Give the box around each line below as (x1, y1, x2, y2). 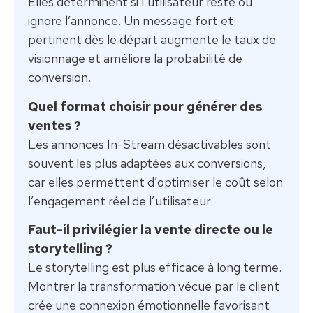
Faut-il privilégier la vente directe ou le (28, 221, 273, 238)
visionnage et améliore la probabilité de (28, 50, 242, 67)
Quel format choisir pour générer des (28, 98, 262, 115)
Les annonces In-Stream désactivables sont (28, 136, 271, 152)
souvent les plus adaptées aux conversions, (28, 154, 266, 171)
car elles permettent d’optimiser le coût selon (28, 173, 283, 190)
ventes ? (28, 117, 81, 133)
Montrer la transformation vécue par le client (28, 278, 279, 295)
